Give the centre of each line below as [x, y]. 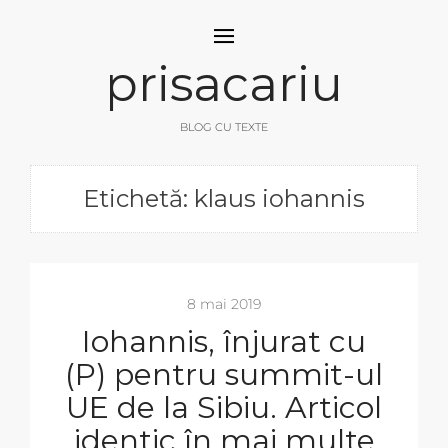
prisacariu [224, 84]
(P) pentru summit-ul [224, 374]
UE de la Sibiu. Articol [224, 407]
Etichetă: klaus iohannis [224, 198]
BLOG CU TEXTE [224, 127]
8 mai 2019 [224, 304]
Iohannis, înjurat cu [224, 341]
